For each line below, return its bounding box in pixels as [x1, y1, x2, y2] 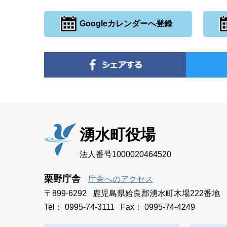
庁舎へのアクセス [88, 174, 153, 183]
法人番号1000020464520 [80, 149, 171, 159]
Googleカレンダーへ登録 [77, 19, 172, 28]
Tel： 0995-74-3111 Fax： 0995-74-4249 [44, 202, 195, 211]
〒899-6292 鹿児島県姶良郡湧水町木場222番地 [44, 188, 220, 198]
